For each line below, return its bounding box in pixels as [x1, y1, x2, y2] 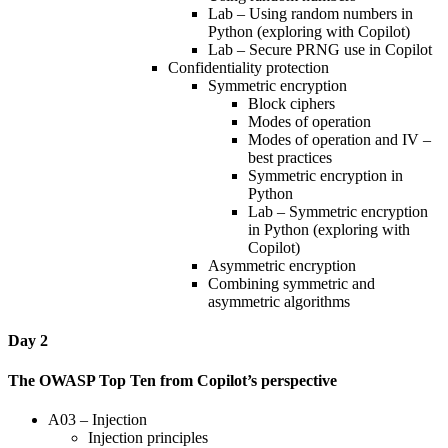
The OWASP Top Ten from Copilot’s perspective [8, 371, 337, 389]
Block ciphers [248, 95, 335, 113]
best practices [248, 149, 332, 167]
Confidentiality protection [168, 59, 329, 77]
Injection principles [88, 428, 208, 446]
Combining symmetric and [208, 275, 375, 293]
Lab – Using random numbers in [208, 5, 413, 23]
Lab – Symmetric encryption [248, 203, 428, 221]
